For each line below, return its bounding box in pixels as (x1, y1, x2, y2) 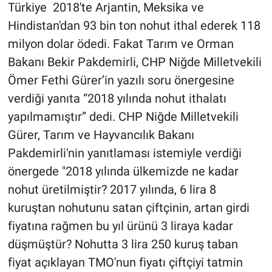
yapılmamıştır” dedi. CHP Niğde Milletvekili (7, 109, 239, 124)
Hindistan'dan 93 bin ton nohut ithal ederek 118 (7, 18, 260, 33)
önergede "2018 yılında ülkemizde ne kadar (7, 164, 239, 179)
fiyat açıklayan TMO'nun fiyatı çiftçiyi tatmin (7, 255, 243, 270)
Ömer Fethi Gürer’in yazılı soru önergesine (7, 73, 234, 88)
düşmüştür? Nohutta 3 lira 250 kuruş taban (7, 237, 238, 252)
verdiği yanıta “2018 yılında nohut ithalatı (7, 91, 226, 106)
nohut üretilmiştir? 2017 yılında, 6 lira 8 (7, 182, 216, 197)
